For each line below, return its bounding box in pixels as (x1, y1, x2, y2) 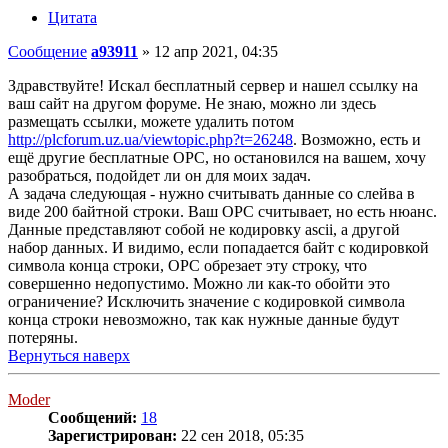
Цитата (48, 9, 97, 27)
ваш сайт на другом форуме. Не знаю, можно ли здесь (8, 95, 376, 113)
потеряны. (8, 329, 78, 347)
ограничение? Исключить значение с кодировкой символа (8, 293, 405, 311)
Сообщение (8, 43, 87, 61)
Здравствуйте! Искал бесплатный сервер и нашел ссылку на (8, 77, 418, 95)
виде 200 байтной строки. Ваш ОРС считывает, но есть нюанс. (8, 203, 437, 221)
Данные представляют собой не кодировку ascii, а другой (8, 221, 400, 239)
